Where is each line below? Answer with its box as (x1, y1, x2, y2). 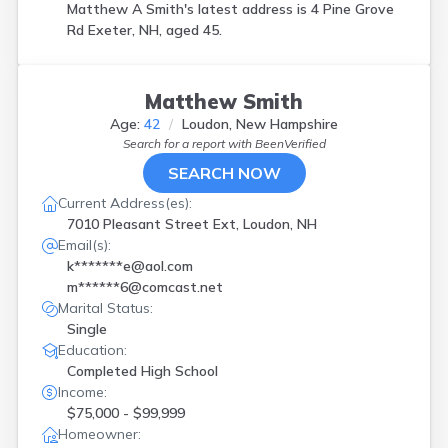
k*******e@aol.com (67, 257, 193, 275)
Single (67, 320, 107, 338)
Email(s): (58, 236, 111, 254)
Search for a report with (122, 136, 255, 151)
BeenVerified (254, 136, 326, 151)
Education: (58, 341, 127, 359)
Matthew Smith (145, 89, 303, 114)
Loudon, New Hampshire (182, 115, 338, 133)
